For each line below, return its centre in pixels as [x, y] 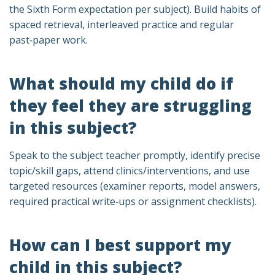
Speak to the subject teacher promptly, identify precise [135, 155]
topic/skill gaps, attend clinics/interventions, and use [130, 171]
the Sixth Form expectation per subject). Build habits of [135, 9]
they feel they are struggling [130, 106]
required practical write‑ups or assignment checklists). [133, 201]
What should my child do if [121, 83]
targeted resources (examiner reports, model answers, [135, 186]
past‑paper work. [48, 40]
